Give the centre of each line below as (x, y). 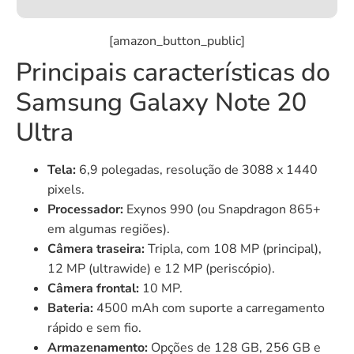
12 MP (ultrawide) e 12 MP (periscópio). (161, 268)
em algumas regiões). (109, 229)
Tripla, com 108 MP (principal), (233, 249)
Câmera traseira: (96, 249)
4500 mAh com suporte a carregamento (209, 308)
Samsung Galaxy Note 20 (161, 102)
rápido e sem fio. (94, 328)
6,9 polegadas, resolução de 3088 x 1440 (197, 169)
